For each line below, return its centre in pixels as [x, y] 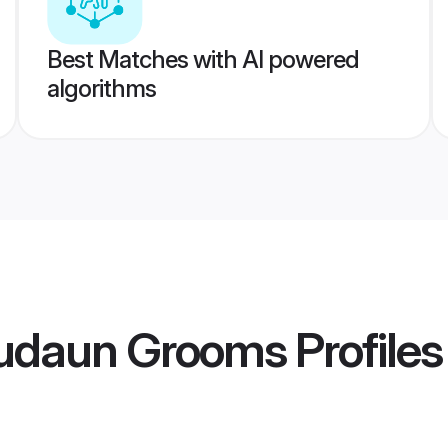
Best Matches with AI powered [202, 59]
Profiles [364, 350]
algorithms [101, 88]
